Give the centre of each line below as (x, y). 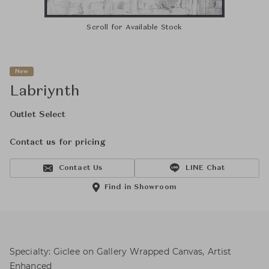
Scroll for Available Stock (134, 28)
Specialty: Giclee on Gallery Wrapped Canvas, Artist (121, 252)
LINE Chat (205, 168)
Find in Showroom (141, 187)
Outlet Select (38, 115)
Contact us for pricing (57, 142)
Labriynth (45, 92)
